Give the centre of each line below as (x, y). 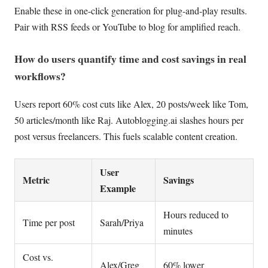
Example (118, 188)
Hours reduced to (196, 214)
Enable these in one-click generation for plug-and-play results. (131, 10)
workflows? (40, 76)
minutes (178, 230)
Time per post (48, 222)
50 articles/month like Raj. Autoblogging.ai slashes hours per (129, 120)
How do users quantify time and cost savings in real (130, 59)
